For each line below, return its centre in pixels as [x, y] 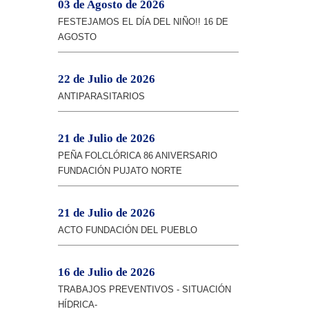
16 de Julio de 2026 [106, 272]
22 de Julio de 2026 [106, 79]
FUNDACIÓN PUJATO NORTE [120, 171]
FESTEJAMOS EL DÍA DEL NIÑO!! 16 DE [143, 22]
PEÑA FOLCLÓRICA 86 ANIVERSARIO [137, 156]
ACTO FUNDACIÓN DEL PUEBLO [127, 230]
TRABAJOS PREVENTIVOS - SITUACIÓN [144, 289]
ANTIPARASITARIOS [101, 96]
